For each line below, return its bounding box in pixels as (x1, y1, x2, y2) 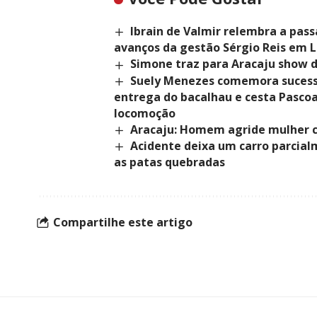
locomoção (114, 105, 175, 121)
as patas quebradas (114, 154, 225, 171)
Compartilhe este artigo (53, 214, 192, 230)
